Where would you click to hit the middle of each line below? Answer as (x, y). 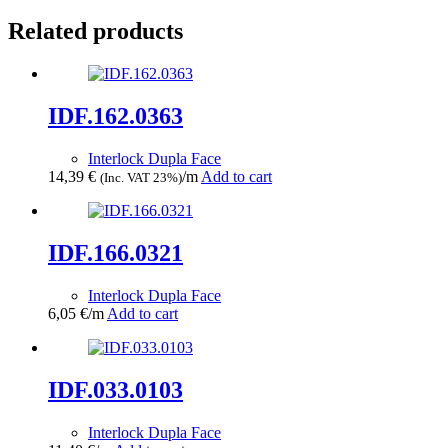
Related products (95, 31)
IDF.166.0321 (115, 252)
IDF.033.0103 (115, 389)
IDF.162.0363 (115, 116)
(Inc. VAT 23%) (141, 178)
